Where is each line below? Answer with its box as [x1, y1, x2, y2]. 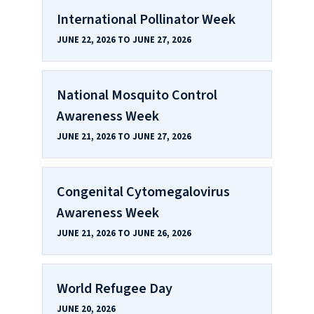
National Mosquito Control [57, 85, 217, 105]
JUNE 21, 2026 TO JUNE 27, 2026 [57, 130, 191, 143]
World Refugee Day [57, 278, 172, 299]
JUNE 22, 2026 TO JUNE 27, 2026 [57, 33, 191, 46]
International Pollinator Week [57, 9, 235, 29]
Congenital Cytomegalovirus [57, 182, 230, 202]
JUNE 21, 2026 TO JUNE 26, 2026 [57, 226, 191, 240]
